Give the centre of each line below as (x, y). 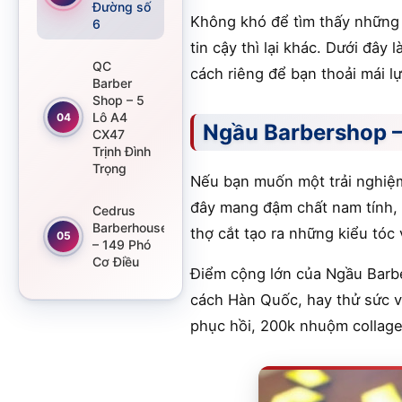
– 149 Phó (122, 245)
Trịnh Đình (122, 151)
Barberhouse (130, 227)
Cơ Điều (116, 262)
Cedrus (114, 210)
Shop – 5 (118, 100)
